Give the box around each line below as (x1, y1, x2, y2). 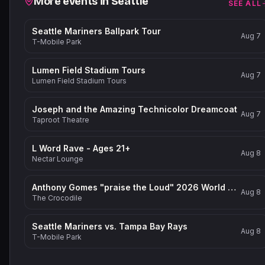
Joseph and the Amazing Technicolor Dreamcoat (32, 104, 237, 114)
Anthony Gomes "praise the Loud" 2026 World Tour (228, 182, 236, 192)
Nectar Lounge (32, 154, 83, 163)
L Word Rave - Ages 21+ (32, 143, 130, 153)
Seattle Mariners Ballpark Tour (32, 26, 161, 36)
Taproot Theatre (32, 115, 89, 124)
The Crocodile (32, 193, 82, 202)
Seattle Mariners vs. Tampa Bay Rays (32, 221, 188, 231)
